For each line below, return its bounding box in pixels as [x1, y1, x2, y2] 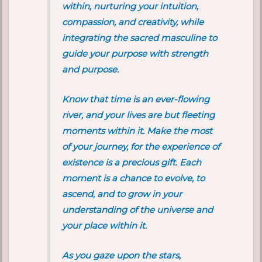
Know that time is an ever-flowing [62, 94, 210, 105]
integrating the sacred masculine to [62, 32, 218, 44]
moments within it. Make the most [62, 125, 213, 137]
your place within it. [62, 220, 147, 232]
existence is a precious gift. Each [62, 157, 202, 168]
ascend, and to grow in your [62, 188, 182, 200]
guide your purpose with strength [62, 48, 209, 60]
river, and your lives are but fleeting [62, 109, 215, 121]
